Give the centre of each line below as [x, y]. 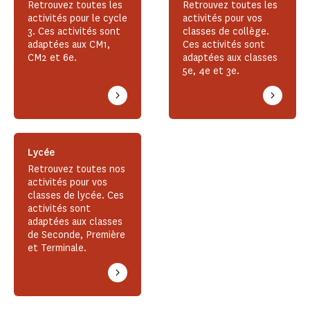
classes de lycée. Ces [76, 196]
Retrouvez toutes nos [76, 170]
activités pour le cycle [77, 19]
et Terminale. [57, 248]
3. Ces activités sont [74, 32]
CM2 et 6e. [52, 58]
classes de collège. [226, 32]
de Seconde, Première [76, 235]
